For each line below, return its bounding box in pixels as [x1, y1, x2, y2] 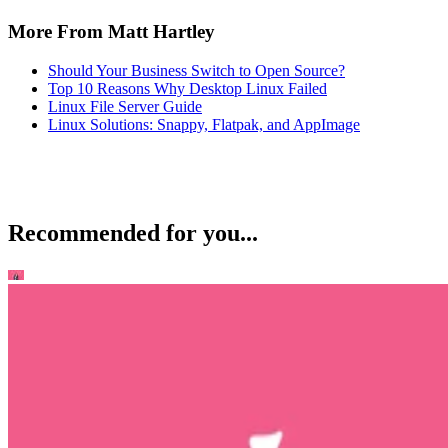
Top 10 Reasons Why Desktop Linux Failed [48, 79, 327, 97]
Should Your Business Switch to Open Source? [48, 61, 345, 79]
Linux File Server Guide [48, 97, 202, 115]
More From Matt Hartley [8, 20, 215, 42]
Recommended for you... [8, 219, 258, 246]
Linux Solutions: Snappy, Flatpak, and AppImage [48, 115, 360, 133]
